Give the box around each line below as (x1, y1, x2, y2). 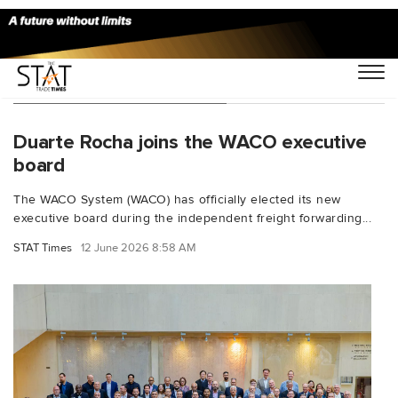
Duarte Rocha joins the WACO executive (13, 129, 367, 155)
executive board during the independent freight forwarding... (13, 210, 371, 226)
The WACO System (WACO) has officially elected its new (13, 191, 341, 207)
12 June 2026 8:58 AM (81, 240, 196, 255)
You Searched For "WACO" (13, 75, 227, 96)
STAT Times (13, 240, 72, 255)
